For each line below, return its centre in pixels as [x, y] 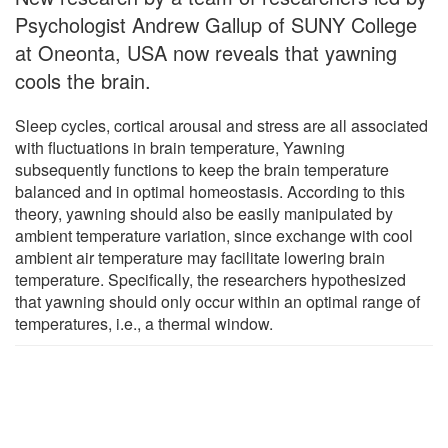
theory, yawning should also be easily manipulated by [204, 213]
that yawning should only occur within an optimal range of [217, 301]
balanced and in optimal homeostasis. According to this [210, 191]
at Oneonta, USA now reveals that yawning [206, 52]
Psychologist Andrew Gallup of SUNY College [216, 24]
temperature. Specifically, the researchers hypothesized [210, 279]
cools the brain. [83, 80]
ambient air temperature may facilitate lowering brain [200, 257]
